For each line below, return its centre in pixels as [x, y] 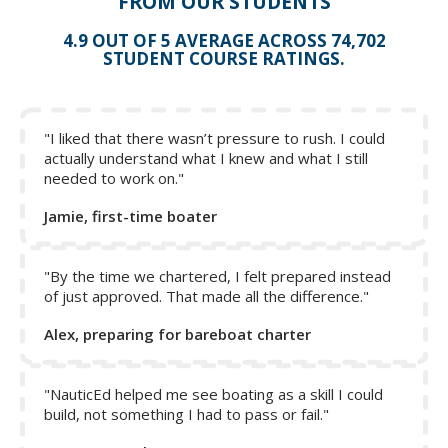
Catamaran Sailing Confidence [120, 36]
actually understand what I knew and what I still [206, 158]
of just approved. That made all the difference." [206, 296]
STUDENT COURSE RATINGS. [224, 59]
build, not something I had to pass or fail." [186, 414]
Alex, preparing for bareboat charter [177, 334]
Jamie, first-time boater [130, 216]
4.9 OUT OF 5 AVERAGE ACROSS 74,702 [224, 41]
